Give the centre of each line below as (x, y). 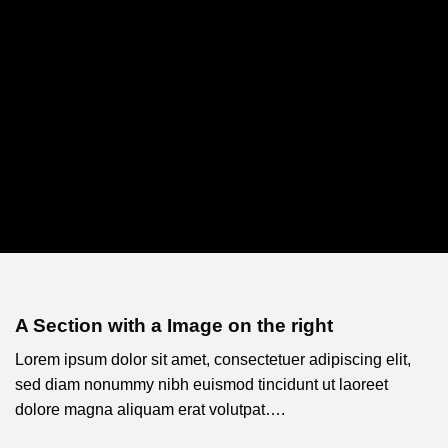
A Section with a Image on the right (174, 325)
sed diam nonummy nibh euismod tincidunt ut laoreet (201, 385)
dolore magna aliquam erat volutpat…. (150, 410)
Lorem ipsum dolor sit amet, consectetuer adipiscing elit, (213, 360)
